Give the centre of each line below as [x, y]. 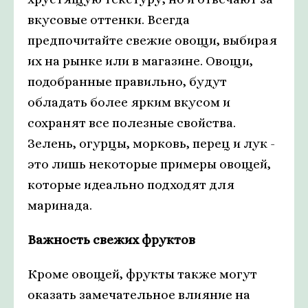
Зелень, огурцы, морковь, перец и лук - [151, 144]
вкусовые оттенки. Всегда [109, 20]
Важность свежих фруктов [111, 240]
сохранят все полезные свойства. [132, 123]
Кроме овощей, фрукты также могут [142, 274]
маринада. [60, 206]
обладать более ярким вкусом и [129, 102]
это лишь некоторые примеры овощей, [149, 164]
